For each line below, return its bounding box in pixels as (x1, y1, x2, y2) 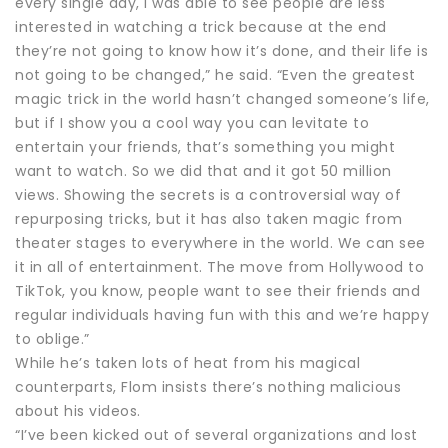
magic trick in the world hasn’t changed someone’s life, (15, 88, 430, 109)
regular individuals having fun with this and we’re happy (15, 304, 429, 325)
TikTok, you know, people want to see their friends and (15, 280, 420, 301)
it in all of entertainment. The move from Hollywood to (15, 256, 424, 277)
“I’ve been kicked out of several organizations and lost (15, 424, 418, 445)
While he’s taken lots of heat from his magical (15, 352, 360, 373)
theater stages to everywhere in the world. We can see (15, 232, 426, 253)
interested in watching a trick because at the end (15, 16, 387, 37)
